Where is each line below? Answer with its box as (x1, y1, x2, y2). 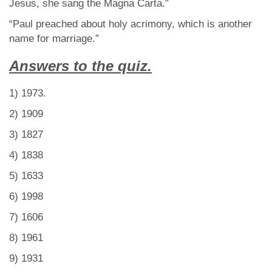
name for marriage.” (9, 33, 99, 44)
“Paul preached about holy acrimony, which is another (9, 18, 252, 30)
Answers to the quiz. (9, 58, 152, 74)
